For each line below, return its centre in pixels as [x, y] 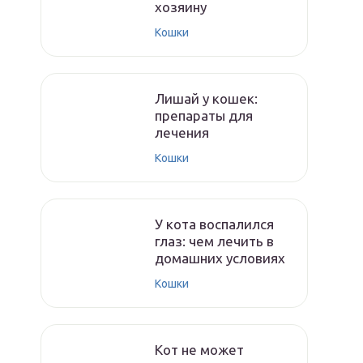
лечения [182, 132]
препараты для [204, 115]
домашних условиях [220, 258]
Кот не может [199, 350]
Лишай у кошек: [206, 98]
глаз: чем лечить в [214, 241]
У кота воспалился [214, 224]
